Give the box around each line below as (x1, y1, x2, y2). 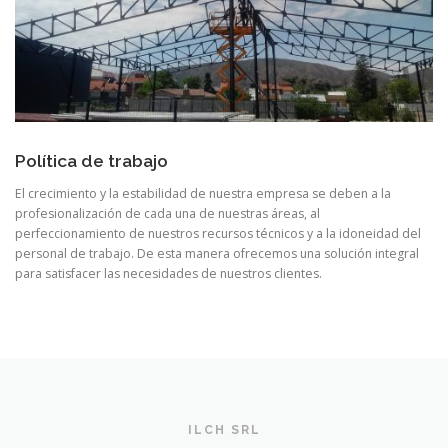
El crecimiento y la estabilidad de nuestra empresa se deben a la (15, 184, 391, 202)
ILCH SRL (187, 422, 261, 437)
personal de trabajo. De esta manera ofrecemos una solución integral (15, 244, 419, 262)
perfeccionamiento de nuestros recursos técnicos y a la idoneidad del (15, 224, 421, 242)
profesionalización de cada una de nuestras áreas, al (15, 204, 320, 222)
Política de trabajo (15, 150, 168, 171)
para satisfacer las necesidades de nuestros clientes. (15, 264, 322, 282)
